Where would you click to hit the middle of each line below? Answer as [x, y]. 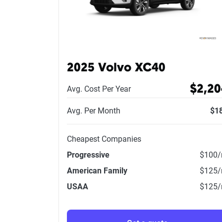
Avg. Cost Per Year [99, 89]
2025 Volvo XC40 [116, 68]
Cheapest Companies [104, 139]
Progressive [88, 155]
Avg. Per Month [94, 111]
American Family [97, 171]
